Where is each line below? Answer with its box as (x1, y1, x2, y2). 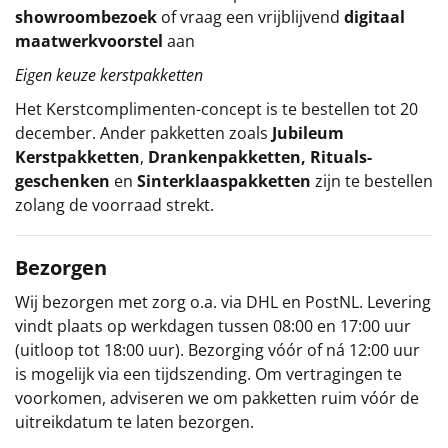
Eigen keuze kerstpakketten (15, 63, 203, 86)
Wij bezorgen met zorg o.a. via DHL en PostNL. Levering (15, 290, 431, 313)
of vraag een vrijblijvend (161, 5, 344, 28)
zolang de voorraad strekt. (15, 193, 214, 216)
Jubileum (272, 121, 344, 144)
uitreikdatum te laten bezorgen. (15, 410, 254, 433)
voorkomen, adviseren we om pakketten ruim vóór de (15, 386, 419, 409)
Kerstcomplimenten (46, 97, 196, 120)
